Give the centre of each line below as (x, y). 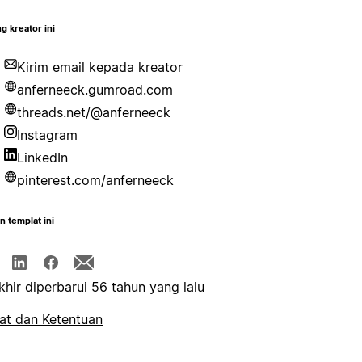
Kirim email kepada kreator (100, 67)
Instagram (48, 135)
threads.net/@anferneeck (94, 113)
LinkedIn (43, 158)
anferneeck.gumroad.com (95, 90)
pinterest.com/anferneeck (96, 181)
